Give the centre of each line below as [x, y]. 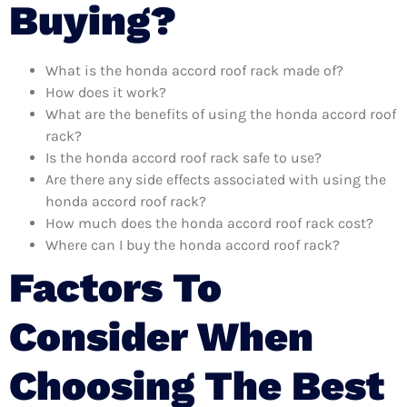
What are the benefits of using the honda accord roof [221, 114]
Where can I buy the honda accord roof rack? [193, 244]
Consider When [161, 336]
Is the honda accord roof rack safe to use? [184, 157]
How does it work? [106, 92]
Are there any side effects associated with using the [216, 179]
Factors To [115, 287]
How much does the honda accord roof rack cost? [209, 223]
